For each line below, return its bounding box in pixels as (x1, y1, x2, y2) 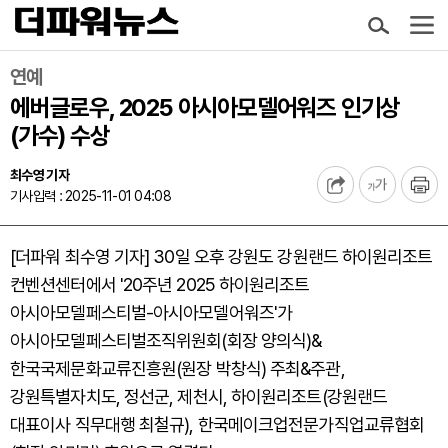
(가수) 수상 (10, 121, 110, 150)
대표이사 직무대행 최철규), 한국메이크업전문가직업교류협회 (10, 414, 425, 435)
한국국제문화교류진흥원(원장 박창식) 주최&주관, (10, 358, 345, 379)
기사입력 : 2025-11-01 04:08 (10, 188, 171, 204)
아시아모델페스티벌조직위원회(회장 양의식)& (10, 330, 322, 351)
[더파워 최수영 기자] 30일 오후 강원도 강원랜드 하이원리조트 (10, 246, 433, 267)
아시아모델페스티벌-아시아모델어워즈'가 (10, 302, 293, 323)
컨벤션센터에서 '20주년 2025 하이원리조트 (10, 274, 310, 295)
